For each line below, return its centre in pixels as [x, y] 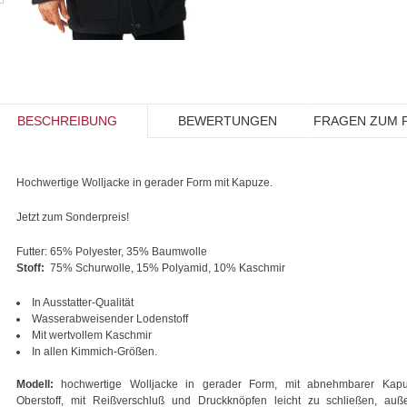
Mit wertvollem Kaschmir [92, 335]
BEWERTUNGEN [228, 120]
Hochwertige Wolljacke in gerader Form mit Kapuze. [144, 182]
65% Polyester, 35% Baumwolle [127, 251]
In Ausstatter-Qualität [83, 302]
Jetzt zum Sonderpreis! [73, 217]
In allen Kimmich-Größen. [94, 351]
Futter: [32, 251]
